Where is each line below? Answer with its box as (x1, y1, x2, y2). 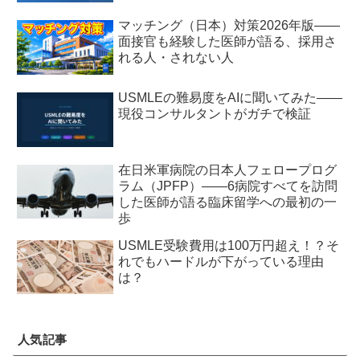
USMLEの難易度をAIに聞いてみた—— (118, 90, 343, 104)
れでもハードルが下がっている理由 (118, 254, 325, 268)
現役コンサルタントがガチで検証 (118, 106, 312, 121)
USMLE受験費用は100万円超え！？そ (118, 238, 340, 252)
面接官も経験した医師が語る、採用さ (118, 34, 337, 48)
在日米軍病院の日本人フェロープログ (118, 162, 337, 177)
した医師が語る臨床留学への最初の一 (118, 194, 337, 209)
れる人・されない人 (118, 50, 235, 64)
